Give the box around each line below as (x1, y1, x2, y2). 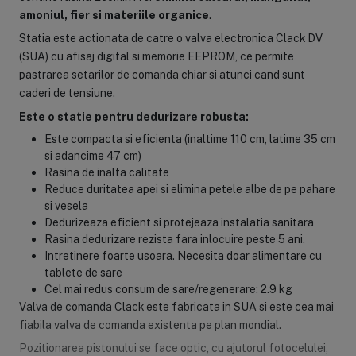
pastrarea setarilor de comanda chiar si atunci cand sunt (18, 68, 305, 82)
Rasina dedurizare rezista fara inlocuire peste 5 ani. (44, 231, 305, 246)
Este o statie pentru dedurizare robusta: (18, 109, 249, 123)
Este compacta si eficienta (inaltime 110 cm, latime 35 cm (44, 131, 335, 145)
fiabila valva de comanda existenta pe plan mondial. (18, 317, 281, 331)
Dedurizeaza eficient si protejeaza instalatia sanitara (44, 215, 314, 229)
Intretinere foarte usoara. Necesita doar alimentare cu (44, 248, 322, 262)
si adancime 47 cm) (44, 148, 141, 162)
